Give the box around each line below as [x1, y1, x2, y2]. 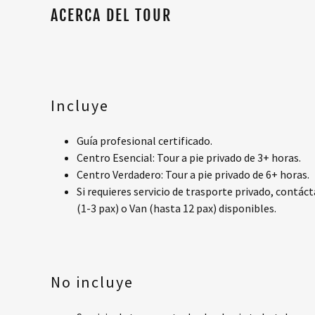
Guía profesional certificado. [76, 134, 212, 148]
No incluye [51, 272, 134, 292]
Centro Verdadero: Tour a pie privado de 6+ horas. [76, 167, 311, 181]
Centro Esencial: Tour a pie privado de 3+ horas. [76, 150, 301, 165]
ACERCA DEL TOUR [51, 6, 172, 25]
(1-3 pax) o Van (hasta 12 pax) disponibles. [76, 201, 276, 215]
